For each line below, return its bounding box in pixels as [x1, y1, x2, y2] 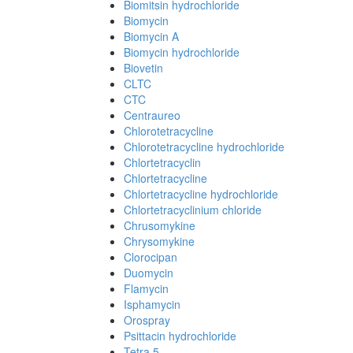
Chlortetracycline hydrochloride [124, 186, 278, 202]
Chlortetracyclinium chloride [124, 202, 262, 217]
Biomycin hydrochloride [124, 44, 240, 60]
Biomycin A [124, 28, 179, 44]
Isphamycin [124, 296, 180, 312]
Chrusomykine [124, 217, 195, 233]
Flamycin [124, 281, 169, 296]
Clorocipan [124, 249, 177, 265]
